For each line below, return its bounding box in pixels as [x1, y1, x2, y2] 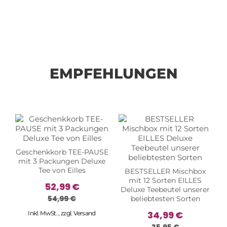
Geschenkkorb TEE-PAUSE [15, 147, 108, 157]
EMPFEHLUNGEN [49, 64, 178, 82]
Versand [73, 209, 96, 217]
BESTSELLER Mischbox [125, 166, 206, 176]
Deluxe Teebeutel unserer [121, 184, 210, 194]
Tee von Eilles [38, 165, 86, 175]
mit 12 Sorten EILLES [129, 175, 202, 185]
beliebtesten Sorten [130, 194, 200, 203]
